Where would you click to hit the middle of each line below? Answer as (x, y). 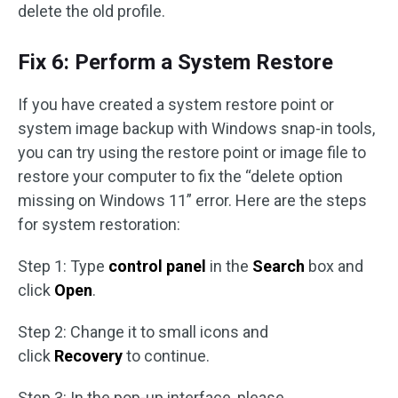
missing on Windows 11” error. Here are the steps (192, 201)
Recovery (90, 356)
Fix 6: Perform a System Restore (175, 63)
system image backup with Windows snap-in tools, (196, 129)
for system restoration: (99, 225)
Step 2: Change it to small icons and (143, 332)
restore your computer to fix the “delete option (180, 177)
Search (280, 267)
